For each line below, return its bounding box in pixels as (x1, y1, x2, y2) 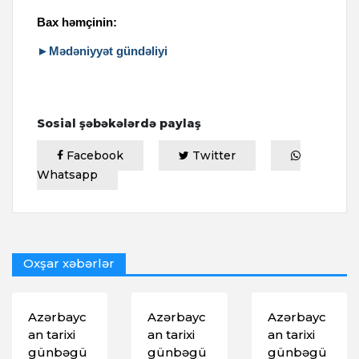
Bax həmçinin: (37, 15, 117, 30)
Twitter (189, 148, 236, 163)
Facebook (63, 148, 123, 163)
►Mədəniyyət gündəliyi (37, 44, 167, 58)
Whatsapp (37, 167, 98, 183)
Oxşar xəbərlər (23, 256, 115, 272)
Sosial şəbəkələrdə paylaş (37, 116, 201, 131)
